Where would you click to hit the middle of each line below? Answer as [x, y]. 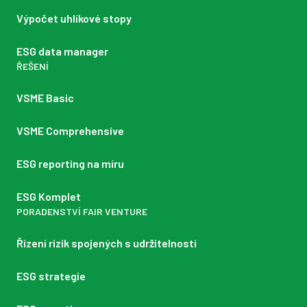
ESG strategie [51, 276]
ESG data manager [62, 51]
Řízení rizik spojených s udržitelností [107, 243]
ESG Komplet [49, 197]
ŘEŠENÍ [33, 66]
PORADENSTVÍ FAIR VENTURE [82, 212]
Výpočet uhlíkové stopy [74, 19]
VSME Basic [45, 98]
